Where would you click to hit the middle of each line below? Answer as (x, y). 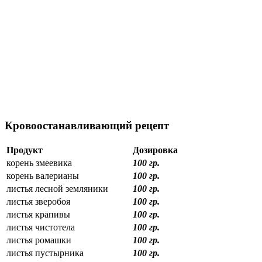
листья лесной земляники (57, 189)
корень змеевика (39, 163)
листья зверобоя (38, 202)
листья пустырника (45, 253)
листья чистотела (41, 227)
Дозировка (155, 150)
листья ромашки (39, 240)
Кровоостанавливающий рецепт (87, 126)
